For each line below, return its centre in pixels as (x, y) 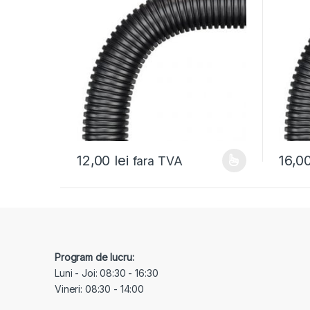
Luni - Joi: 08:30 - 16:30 (107, 273)
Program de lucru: (94, 257)
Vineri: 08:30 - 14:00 (100, 289)
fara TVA (157, 161)
